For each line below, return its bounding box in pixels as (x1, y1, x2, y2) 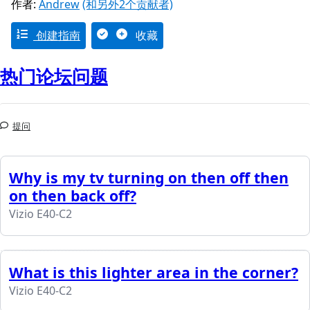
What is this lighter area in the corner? (9, 262, 298, 283)
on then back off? (9, 185, 136, 206)
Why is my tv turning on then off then (9, 167, 289, 188)
